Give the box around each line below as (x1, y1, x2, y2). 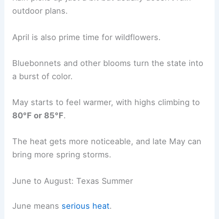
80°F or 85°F (12, 110, 64, 121)
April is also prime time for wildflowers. (12, 32, 161, 42)
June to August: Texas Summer (12, 175, 133, 186)
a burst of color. (12, 71, 73, 81)
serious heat (62, 201, 110, 211)
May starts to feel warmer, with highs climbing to (12, 97, 200, 108)
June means (12, 201, 62, 211)
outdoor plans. (12, 6, 68, 16)
